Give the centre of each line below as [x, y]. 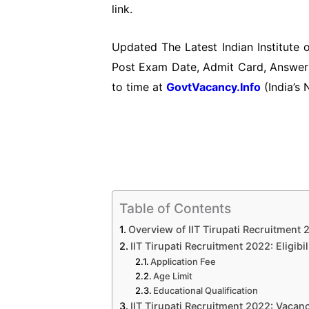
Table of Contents [175, 208]
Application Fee [183, 261]
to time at [139, 87]
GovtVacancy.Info [213, 87]
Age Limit [174, 276]
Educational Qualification [206, 290]
